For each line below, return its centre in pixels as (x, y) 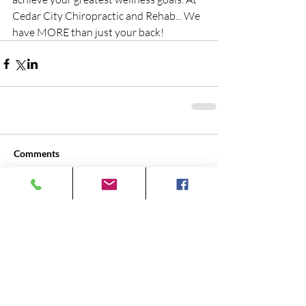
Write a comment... (64, 207)
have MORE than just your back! (88, 32)
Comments (37, 153)
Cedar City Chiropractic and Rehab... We (107, 16)
